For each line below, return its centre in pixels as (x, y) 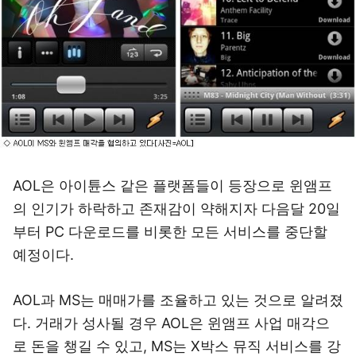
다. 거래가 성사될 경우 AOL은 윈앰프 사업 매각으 (171, 323)
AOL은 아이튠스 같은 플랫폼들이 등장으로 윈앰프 (172, 186)
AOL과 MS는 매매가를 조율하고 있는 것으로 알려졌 (178, 300)
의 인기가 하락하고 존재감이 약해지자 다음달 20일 (176, 209)
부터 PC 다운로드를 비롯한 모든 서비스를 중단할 (170, 232)
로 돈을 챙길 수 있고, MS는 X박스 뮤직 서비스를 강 (177, 346)
